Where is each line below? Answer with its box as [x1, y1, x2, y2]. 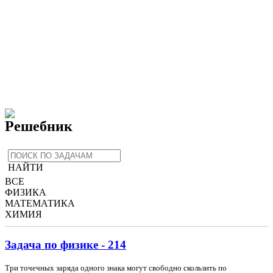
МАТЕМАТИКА [5, 198, 75, 209]
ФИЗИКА [5, 187, 46, 198]
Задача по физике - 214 [5, 238, 126, 252]
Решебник [5, 118, 73, 134]
